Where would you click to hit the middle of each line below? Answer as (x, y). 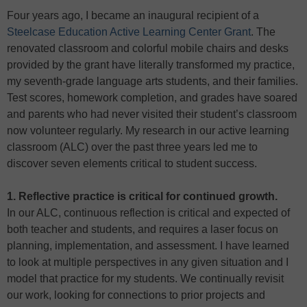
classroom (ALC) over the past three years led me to (132, 147)
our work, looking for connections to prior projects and (136, 295)
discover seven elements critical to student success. (132, 163)
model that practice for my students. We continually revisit (145, 278)
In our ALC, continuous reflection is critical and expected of (148, 212)
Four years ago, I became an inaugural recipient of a (133, 15)
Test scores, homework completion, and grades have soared (152, 97)
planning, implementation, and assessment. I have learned (148, 245)
